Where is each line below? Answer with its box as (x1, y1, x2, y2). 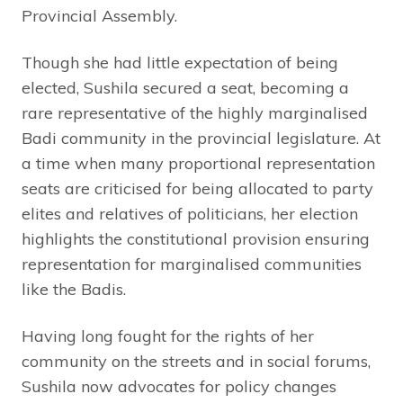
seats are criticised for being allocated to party (22, 178, 373, 200)
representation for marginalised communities (22, 254, 362, 275)
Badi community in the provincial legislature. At (22, 128, 381, 149)
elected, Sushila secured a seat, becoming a (22, 77, 349, 99)
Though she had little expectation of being (22, 52, 338, 74)
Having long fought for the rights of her (22, 326, 314, 347)
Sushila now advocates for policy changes (22, 376, 336, 398)
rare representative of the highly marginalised (22, 103, 368, 124)
